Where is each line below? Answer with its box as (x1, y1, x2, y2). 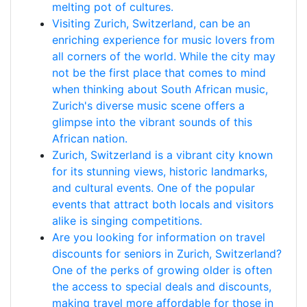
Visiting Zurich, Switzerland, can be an (52, 16, 250, 30)
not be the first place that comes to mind (52, 66, 266, 79)
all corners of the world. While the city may (52, 49, 275, 63)
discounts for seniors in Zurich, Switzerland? (52, 247, 282, 260)
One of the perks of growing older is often (52, 263, 272, 277)
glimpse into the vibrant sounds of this (52, 115, 252, 129)
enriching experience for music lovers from (52, 33, 275, 47)
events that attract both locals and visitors (52, 197, 273, 211)
